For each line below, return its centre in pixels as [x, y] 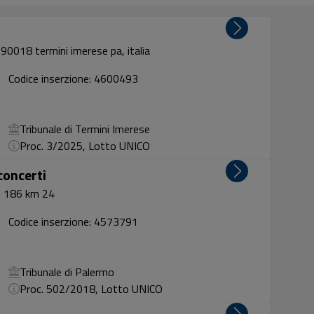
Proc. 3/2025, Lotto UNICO [85, 146]
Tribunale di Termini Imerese [85, 129]
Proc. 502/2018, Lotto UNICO [91, 289]
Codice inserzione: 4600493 [74, 78]
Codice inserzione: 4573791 [74, 221]
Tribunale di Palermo [67, 272]
